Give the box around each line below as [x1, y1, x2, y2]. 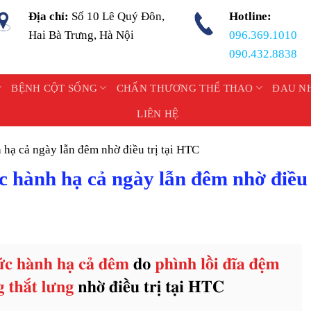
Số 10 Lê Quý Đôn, [72, 10, 165, 23]
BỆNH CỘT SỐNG [11, 82, 98, 94]
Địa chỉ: [28, 10, 72, 23]
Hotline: [228, 10, 271, 23]
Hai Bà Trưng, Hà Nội [28, 28, 135, 42]
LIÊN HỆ [137, 108, 179, 119]
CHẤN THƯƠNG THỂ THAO [116, 82, 253, 94]
